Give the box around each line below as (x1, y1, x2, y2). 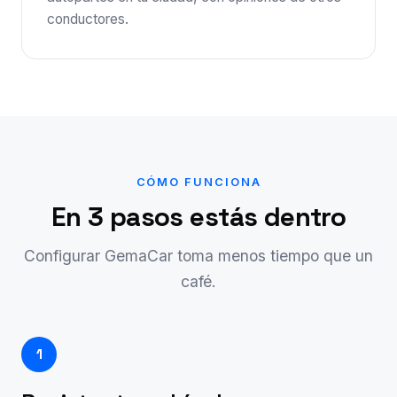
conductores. (47, 10, 128, 27)
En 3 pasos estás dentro (51, 199, 346, 234)
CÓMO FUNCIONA (136, 175, 261, 189)
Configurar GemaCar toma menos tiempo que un (24, 245, 373, 265)
